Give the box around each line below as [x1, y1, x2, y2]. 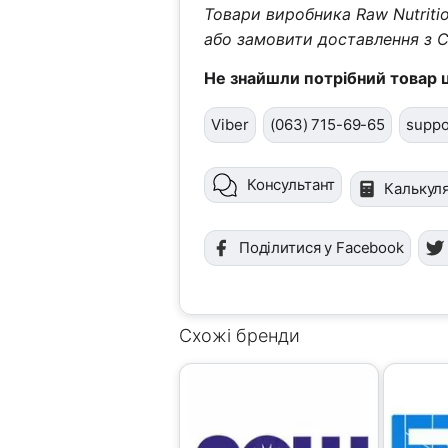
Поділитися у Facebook [238, 238, 404, 258]
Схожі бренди [179, 324, 301, 346]
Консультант [246, 174, 336, 194]
